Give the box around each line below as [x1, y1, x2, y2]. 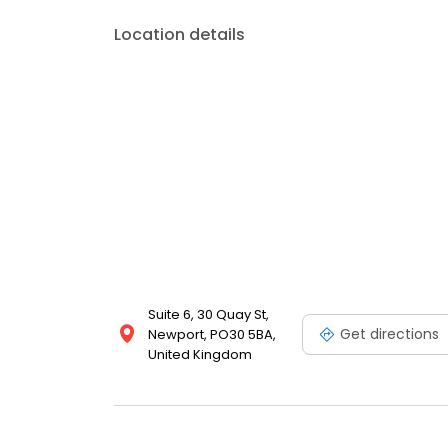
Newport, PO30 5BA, [148, 325, 276, 345]
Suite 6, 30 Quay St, [148, 305, 269, 325]
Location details [114, 23, 245, 47]
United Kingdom [148, 345, 252, 365]
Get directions [340, 323, 439, 344]
